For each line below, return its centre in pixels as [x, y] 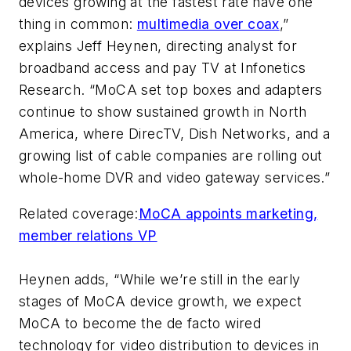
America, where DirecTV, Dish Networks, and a [175, 134]
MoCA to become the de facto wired [140, 323]
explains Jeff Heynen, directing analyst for [158, 46]
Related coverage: [79, 213]
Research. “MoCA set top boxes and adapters [171, 90]
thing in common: [78, 24]
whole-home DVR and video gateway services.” [175, 178]
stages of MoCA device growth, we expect [161, 301]
